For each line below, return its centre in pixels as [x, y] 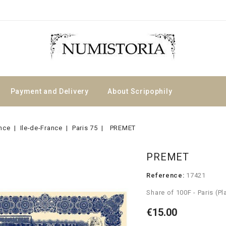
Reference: [165, 175]
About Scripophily [140, 91]
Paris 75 [85, 128]
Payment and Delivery [49, 91]
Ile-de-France [41, 128]
